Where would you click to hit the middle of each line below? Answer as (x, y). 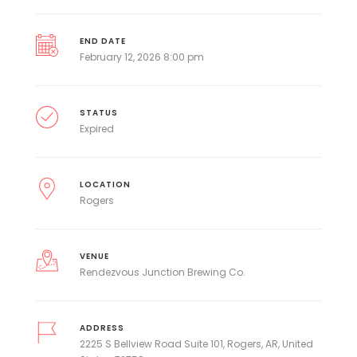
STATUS (98, 113)
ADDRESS (102, 328)
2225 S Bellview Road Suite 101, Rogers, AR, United (196, 344)
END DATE (102, 41)
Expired (96, 129)
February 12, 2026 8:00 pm (141, 57)
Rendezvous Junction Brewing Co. (162, 273)
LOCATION (105, 185)
